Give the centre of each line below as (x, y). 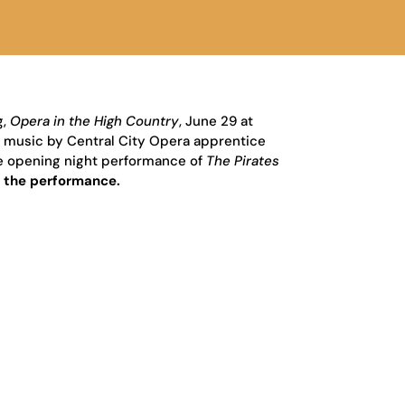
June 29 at (220, 121)
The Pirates (243, 160)
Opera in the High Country (95, 121)
